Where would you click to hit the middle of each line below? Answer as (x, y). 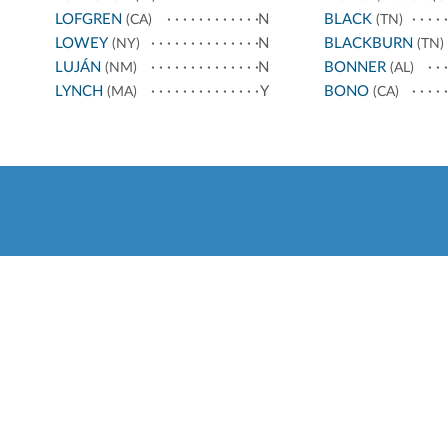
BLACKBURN (368, 44)
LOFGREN (88, 20)
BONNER (354, 68)
